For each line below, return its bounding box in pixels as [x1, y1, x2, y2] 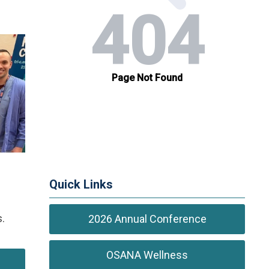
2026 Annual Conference [88, 213, 207, 225]
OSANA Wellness [106, 249, 189, 261]
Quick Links [49, 177, 113, 192]
